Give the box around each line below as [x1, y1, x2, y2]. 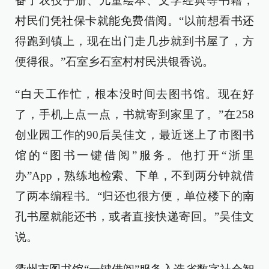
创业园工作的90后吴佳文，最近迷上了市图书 [15, 128, 254, 141]
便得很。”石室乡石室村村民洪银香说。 [15, 55, 214, 68]
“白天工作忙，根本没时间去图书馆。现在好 [15, 88, 254, 100]
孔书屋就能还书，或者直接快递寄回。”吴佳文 [15, 210, 254, 223]
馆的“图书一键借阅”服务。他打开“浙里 [15, 149, 254, 162]
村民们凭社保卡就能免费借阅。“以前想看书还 [15, 14, 254, 27]
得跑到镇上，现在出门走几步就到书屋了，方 [15, 35, 254, 47]
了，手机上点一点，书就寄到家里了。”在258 [15, 108, 254, 121]
